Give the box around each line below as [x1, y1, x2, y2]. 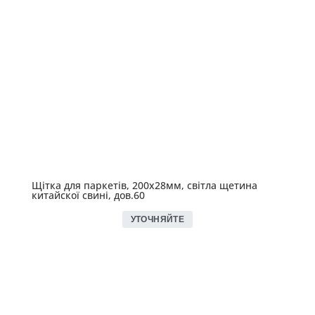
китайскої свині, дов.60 [31, 188, 145, 202]
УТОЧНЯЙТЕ [130, 214, 185, 225]
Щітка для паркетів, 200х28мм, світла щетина [31, 179, 257, 193]
